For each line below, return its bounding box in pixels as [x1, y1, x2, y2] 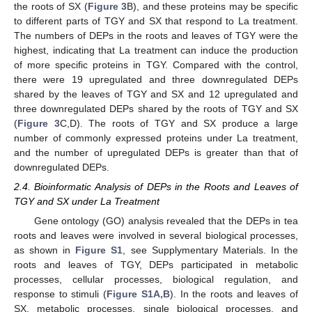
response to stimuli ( [14, 288, 107, 300]
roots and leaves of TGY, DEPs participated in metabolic [14, 259, 298, 271]
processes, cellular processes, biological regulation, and [14, 274, 298, 286]
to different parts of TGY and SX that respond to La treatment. [14, 15, 298, 26]
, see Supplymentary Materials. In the [123, 244, 299, 256]
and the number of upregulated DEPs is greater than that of [14, 146, 298, 158]
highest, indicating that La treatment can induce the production [14, 44, 298, 56]
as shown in [14, 244, 76, 256]
